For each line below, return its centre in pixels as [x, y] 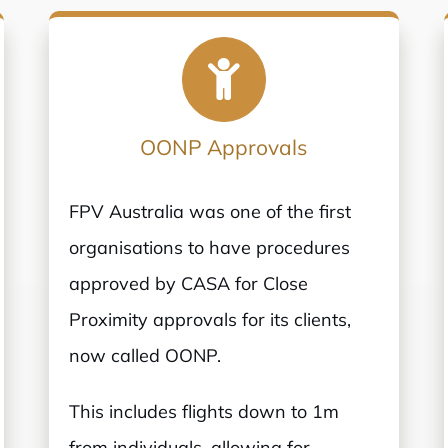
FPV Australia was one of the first [210, 211]
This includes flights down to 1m [204, 411]
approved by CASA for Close [189, 283]
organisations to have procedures [210, 247]
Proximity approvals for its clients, [210, 319]
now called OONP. [145, 355]
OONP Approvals [224, 146]
